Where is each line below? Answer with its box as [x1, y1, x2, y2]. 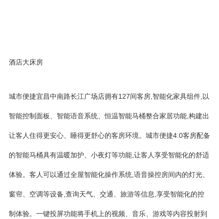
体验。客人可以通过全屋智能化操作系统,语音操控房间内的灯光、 [9, 171, 209, 178]
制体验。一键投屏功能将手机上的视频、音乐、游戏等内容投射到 [9, 210, 207, 218]
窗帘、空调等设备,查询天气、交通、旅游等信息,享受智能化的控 [9, 190, 204, 198]
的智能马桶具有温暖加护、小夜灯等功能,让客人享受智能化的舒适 [9, 151, 209, 159]
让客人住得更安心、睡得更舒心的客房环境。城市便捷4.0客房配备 [9, 131, 210, 139]
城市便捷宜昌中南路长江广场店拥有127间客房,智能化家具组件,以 [9, 92, 209, 100]
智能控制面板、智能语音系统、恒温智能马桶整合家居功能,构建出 [9, 112, 209, 120]
